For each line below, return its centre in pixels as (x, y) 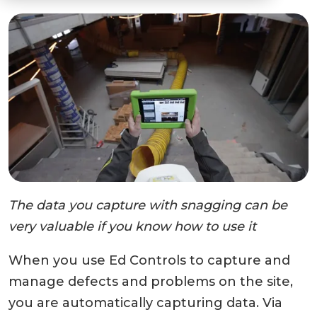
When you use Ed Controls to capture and (149, 261)
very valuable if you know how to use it (132, 227)
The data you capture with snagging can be (148, 206)
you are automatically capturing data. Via (145, 303)
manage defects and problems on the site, (151, 282)
